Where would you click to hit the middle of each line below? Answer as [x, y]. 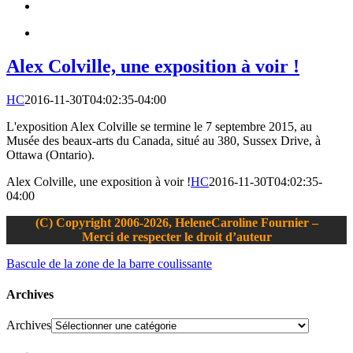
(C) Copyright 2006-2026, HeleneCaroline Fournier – [176, 222]
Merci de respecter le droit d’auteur [176, 236]
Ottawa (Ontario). [50, 154]
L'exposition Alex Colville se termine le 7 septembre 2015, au [159, 126]
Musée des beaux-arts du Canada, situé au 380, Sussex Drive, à [163, 140]
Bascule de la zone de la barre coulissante [109, 263]
